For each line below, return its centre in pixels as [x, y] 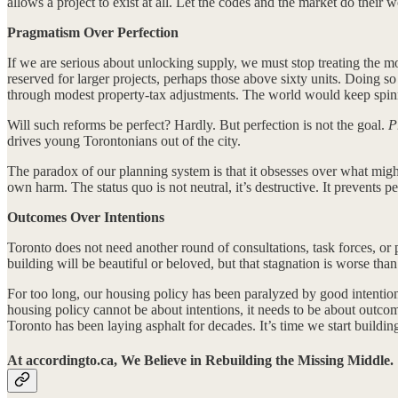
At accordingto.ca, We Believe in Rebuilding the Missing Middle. [200, 360]
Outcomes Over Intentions [86, 217]
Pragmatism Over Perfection [93, 32]
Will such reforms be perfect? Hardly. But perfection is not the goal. [198, 124]
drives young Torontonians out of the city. [124, 140]
